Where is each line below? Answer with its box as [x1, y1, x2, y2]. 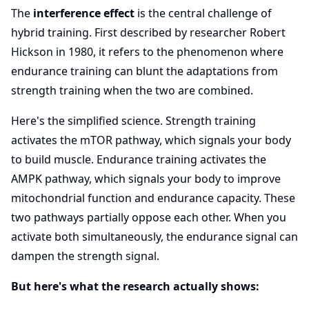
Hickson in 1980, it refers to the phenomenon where [11, 44, 283, 59]
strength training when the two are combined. [11, 83, 253, 98]
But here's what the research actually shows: [11, 279, 259, 294]
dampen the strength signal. [11, 248, 159, 263]
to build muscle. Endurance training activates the [11, 152, 266, 167]
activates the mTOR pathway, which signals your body [11, 132, 291, 148]
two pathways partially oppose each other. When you [11, 210, 286, 225]
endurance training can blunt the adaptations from [11, 63, 278, 79]
